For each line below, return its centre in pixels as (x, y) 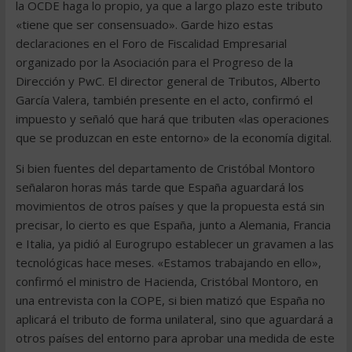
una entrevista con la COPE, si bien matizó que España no (170, 300)
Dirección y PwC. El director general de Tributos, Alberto (168, 81)
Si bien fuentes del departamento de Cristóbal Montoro (165, 168)
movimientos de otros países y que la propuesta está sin (170, 206)
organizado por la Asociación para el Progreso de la (154, 62)
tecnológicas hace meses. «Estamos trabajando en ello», (168, 262)
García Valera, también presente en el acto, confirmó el (164, 100)
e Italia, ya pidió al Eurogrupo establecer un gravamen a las (174, 244)
